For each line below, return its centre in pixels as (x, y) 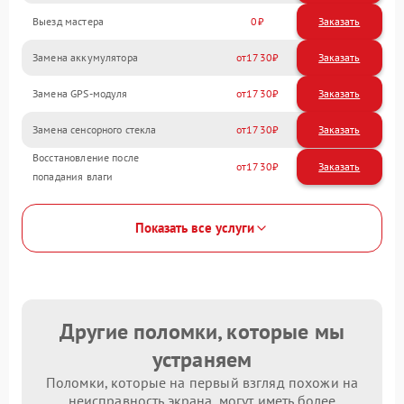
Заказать (340, 22)
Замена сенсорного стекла (95, 130)
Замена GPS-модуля (80, 94)
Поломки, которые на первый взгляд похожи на (202, 382)
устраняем (202, 359)
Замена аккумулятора (85, 58)
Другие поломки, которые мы (202, 331)
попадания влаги (73, 176)
